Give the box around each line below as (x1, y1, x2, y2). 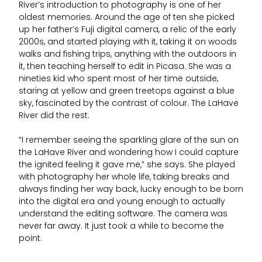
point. (19, 235, 42, 243)
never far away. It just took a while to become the (19, 222, 224, 231)
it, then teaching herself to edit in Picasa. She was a (19, 63, 231, 71)
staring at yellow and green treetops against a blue (19, 87, 235, 96)
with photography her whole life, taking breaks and (19, 173, 229, 182)
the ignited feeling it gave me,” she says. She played (19, 161, 235, 170)
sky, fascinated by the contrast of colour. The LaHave (19, 99, 239, 108)
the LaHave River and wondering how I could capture (19, 149, 239, 157)
